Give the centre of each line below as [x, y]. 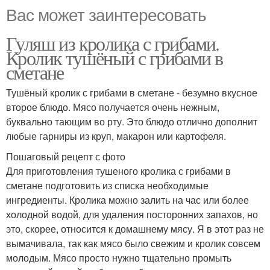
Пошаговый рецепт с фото [66, 156]
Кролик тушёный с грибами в [115, 57]
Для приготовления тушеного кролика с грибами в [118, 171]
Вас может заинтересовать [106, 14]
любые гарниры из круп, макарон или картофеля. [116, 136]
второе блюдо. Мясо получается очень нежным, [113, 107]
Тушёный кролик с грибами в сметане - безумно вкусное [132, 92]
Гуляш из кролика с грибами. [113, 43]
